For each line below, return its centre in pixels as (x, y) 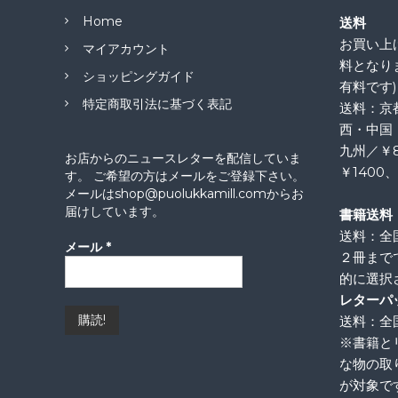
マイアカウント (127, 49)
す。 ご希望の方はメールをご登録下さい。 (185, 176)
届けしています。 (115, 211)
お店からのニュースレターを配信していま (183, 158)
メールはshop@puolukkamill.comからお (185, 194)
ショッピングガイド (139, 76)
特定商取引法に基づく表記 (158, 104)
